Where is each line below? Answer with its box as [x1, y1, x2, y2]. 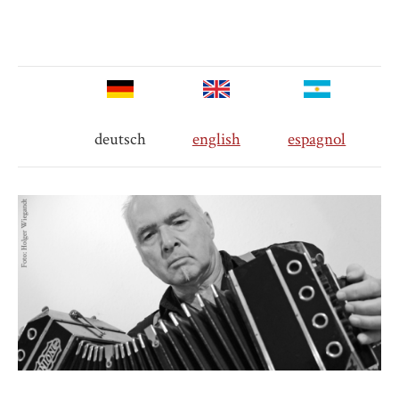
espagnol [288, 127, 346, 151]
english [191, 127, 240, 151]
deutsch [94, 127, 147, 151]
